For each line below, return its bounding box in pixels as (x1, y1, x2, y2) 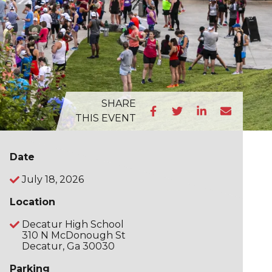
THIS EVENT (75, 112, 136, 124)
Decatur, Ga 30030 (22, 240, 115, 252)
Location (10, 195, 55, 208)
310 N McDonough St (22, 229, 126, 241)
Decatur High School (22, 218, 124, 230)
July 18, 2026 (22, 173, 84, 185)
